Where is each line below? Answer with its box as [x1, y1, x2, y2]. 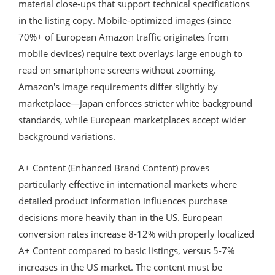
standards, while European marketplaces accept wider [18, 113, 246, 126]
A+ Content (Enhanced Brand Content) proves [18, 161, 209, 174]
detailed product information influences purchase [18, 194, 227, 207]
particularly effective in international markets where [18, 177, 237, 190]
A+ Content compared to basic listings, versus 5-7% [18, 244, 234, 257]
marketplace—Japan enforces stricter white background [18, 96, 252, 109]
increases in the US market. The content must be [18, 260, 222, 273]
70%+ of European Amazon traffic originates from [18, 30, 228, 43]
